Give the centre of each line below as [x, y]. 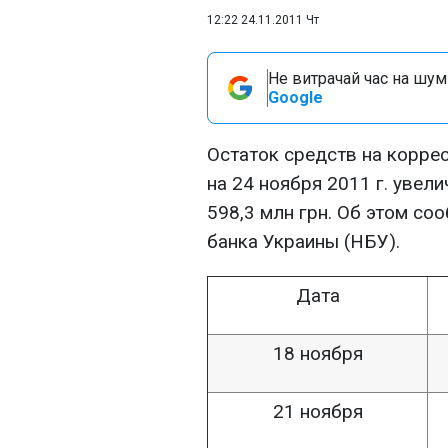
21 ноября [317, 411]
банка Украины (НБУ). [303, 241]
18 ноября [317, 353]
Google [295, 97]
